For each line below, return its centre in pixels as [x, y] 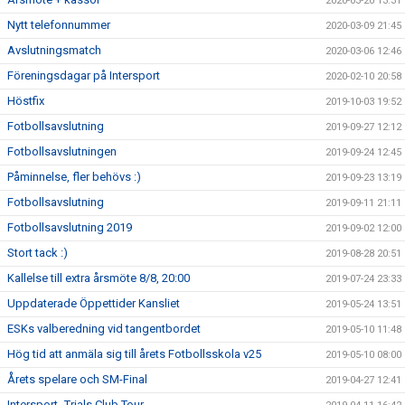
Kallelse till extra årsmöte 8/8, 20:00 [99, 278]
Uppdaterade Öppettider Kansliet [94, 303]
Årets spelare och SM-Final [77, 379]
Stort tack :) [38, 253]
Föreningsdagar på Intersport [84, 75]
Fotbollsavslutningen [62, 151]
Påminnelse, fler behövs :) [74, 177]
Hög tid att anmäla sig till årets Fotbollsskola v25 [134, 354]
